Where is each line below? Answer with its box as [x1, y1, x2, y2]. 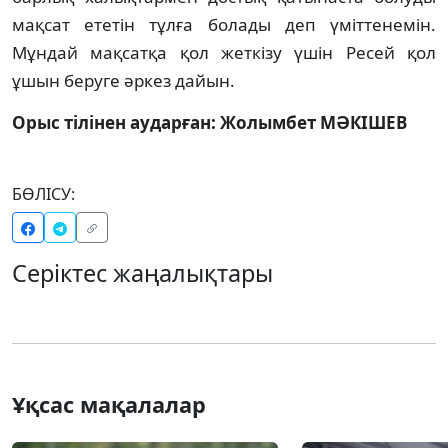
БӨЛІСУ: [12, 182, 75, 205]
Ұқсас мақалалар [12, 389, 206, 419]
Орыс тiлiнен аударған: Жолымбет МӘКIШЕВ [12, 110, 407, 134]
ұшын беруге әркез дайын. [12, 68, 235, 92]
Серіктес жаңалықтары [12, 256, 273, 289]
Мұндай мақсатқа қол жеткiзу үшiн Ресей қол [12, 40, 436, 64]
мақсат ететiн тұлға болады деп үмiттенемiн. [12, 12, 436, 36]
